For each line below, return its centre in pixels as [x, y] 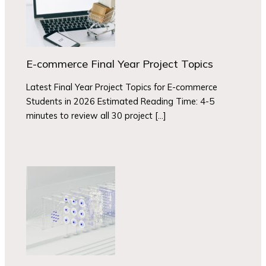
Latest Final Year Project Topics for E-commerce [122, 87]
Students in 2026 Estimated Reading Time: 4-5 [121, 102]
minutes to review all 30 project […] [96, 116]
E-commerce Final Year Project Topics [120, 64]
